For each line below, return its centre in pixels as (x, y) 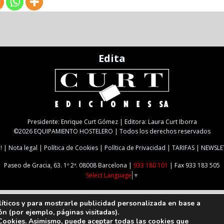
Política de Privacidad (135, 148)
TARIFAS (183, 148)
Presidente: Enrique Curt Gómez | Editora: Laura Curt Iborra (112, 122)
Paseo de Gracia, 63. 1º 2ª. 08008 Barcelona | (69, 165)
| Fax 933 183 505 (194, 165)
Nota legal (23, 148)
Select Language (108, 175)
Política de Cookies (71, 148)
